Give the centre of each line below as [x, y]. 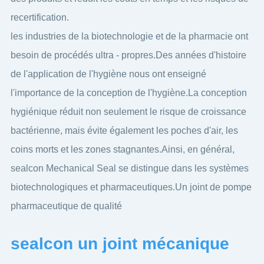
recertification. [39, 17]
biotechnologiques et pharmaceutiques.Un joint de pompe [131, 187]
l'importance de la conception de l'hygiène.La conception [128, 93]
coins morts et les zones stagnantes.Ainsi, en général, [122, 149]
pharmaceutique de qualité [66, 206]
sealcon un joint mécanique [120, 243]
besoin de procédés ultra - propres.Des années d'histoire [128, 55]
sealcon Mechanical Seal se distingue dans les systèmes [129, 168]
